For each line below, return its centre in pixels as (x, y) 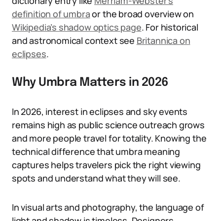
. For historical (170, 27)
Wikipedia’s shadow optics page (77, 27)
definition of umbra (51, 14)
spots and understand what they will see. (96, 178)
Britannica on (163, 40)
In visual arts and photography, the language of (108, 207)
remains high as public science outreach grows (108, 125)
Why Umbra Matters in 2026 (90, 83)
